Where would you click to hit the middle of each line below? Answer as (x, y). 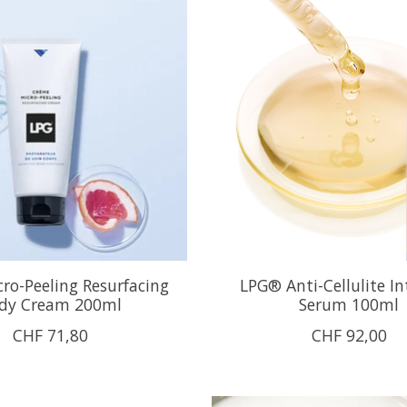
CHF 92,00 (349, 335)
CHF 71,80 (50, 335)
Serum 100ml (349, 304)
